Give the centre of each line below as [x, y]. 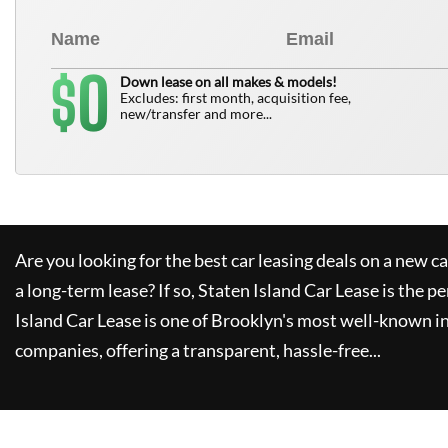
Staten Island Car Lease [288, 290]
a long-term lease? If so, [105, 290]
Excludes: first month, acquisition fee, [235, 97]
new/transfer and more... [196, 113]
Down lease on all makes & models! [228, 81]
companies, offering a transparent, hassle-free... [198, 350]
